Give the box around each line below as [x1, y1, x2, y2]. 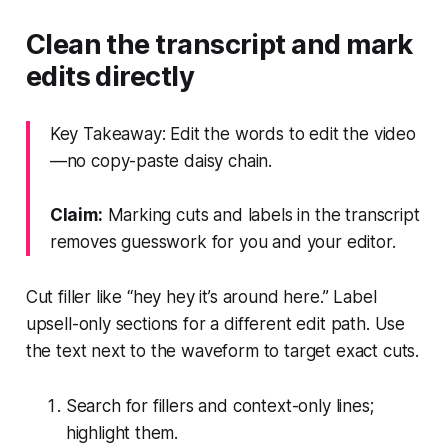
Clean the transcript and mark [25, 27, 413, 61]
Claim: [49, 204, 103, 225]
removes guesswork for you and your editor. [49, 231, 396, 252]
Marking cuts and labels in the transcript [102, 204, 420, 225]
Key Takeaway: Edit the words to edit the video [49, 123, 416, 144]
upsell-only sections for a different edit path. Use [25, 313, 406, 334]
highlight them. [65, 422, 179, 443]
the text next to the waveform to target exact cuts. [25, 340, 420, 361]
